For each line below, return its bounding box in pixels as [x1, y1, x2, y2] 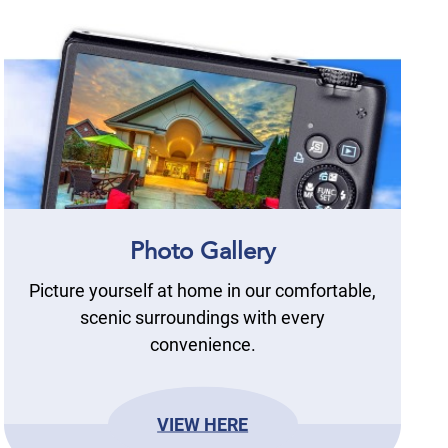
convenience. [149, 334, 256, 356]
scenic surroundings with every [80, 307, 326, 329]
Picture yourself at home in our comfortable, [29, 280, 377, 302]
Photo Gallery [129, 236, 276, 266]
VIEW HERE [157, 413, 249, 435]
